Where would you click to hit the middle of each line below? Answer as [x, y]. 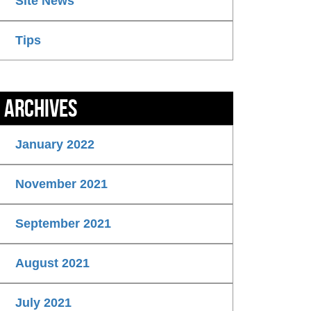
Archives [41, 108]
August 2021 [52, 263]
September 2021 [63, 224]
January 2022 [55, 145]
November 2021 [61, 184]
